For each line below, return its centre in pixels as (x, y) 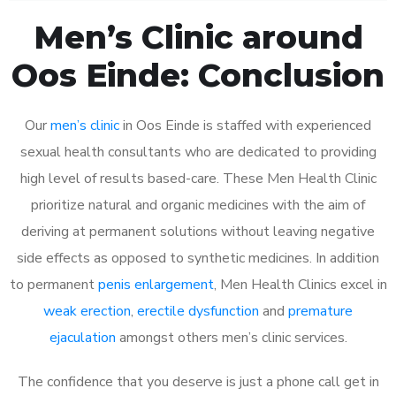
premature (320, 311)
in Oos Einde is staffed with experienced (245, 125)
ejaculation (82, 337)
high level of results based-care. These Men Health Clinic (198, 178)
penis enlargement (156, 284)
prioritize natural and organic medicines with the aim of (198, 205)
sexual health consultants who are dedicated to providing (198, 152)
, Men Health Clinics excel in (300, 284)
